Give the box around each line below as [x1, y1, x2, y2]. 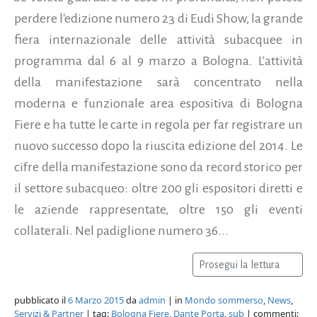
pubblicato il [14, 293, 68, 306]
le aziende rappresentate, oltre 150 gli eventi [14, 202, 303, 217]
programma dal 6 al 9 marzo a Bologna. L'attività [14, 53, 303, 68]
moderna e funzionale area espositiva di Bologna [14, 96, 303, 110]
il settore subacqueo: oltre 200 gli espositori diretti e [14, 180, 303, 195]
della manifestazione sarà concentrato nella [14, 74, 303, 89]
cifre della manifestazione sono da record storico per [14, 159, 303, 174]
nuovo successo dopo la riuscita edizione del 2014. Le [14, 138, 303, 153]
